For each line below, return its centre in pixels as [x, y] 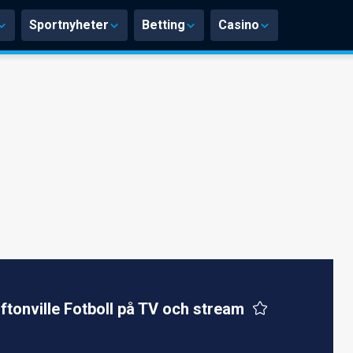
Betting [163, 25]
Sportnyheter [69, 25]
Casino [239, 25]
